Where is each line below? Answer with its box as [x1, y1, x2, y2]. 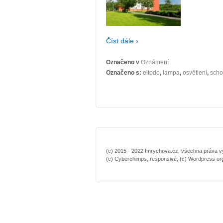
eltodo [143, 69, 160, 77]
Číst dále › [106, 36, 138, 45]
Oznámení [141, 59, 169, 66]
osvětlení [183, 69, 207, 77]
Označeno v [106, 59, 141, 66]
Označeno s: [106, 69, 143, 77]
